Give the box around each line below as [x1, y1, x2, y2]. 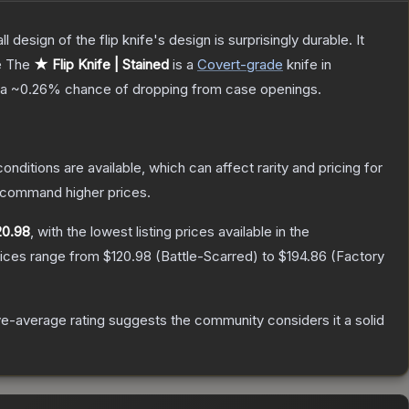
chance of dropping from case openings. [61, 80, 321, 99]
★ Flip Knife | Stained [34, 56, 169, 74]
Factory [336, 247, 384, 266]
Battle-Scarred [161, 247, 253, 266]
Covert [197, 56, 240, 74]
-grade [240, 56, 283, 74]
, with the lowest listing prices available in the [30, 223, 309, 241]
